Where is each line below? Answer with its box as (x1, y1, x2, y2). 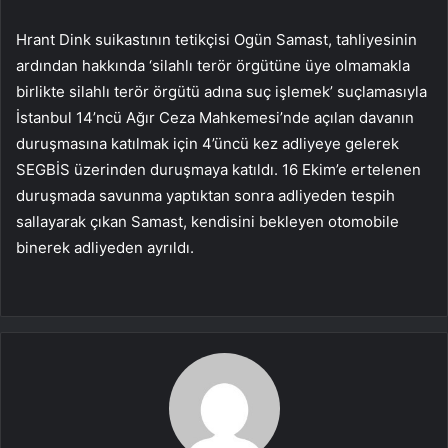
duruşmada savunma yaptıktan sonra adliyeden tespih (16, 186, 395, 206)
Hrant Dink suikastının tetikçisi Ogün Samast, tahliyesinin (16, 30, 417, 50)
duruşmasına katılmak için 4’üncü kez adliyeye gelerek (16, 134, 399, 154)
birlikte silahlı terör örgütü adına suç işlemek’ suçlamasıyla (16, 82, 427, 102)
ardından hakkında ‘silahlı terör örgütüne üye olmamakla (16, 56, 410, 76)
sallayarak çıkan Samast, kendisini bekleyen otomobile (16, 212, 399, 232)
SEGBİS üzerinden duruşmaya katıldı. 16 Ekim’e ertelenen (16, 160, 421, 180)
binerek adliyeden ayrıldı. (16, 238, 194, 258)
